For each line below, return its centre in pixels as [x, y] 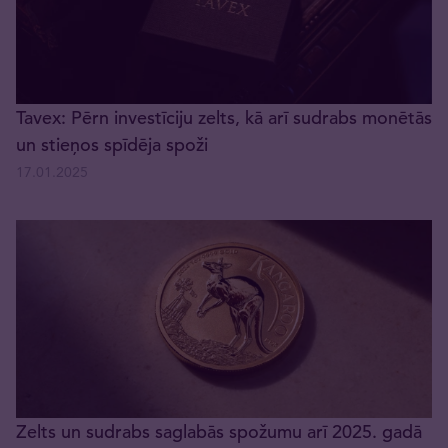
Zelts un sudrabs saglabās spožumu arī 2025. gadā [219, 431]
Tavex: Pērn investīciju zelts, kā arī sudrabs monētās [224, 117]
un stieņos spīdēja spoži [112, 144]
